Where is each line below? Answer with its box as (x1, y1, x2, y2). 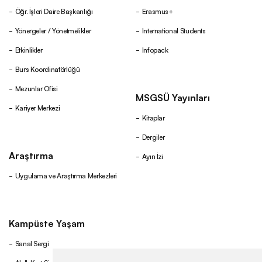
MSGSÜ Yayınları (136, 91, 210, 104)
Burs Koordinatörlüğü (15, 64, 80, 74)
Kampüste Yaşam (9, 216, 85, 229)
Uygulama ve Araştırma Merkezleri (15, 170, 118, 180)
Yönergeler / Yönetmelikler (15, 25, 91, 35)
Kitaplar (142, 112, 165, 122)
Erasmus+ (142, 6, 173, 16)
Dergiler (142, 132, 165, 142)
